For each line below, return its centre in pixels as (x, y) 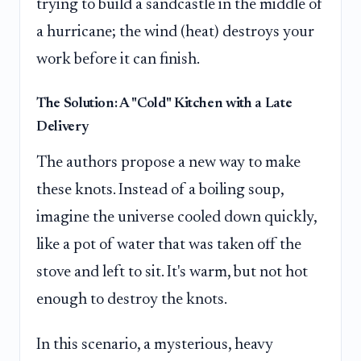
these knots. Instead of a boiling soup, (160, 191)
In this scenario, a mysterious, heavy (155, 344)
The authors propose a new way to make (168, 163)
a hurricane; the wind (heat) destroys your (175, 33)
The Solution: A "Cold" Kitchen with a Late (164, 104)
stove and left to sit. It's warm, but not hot (172, 273)
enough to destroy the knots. (132, 300)
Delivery (62, 128)
